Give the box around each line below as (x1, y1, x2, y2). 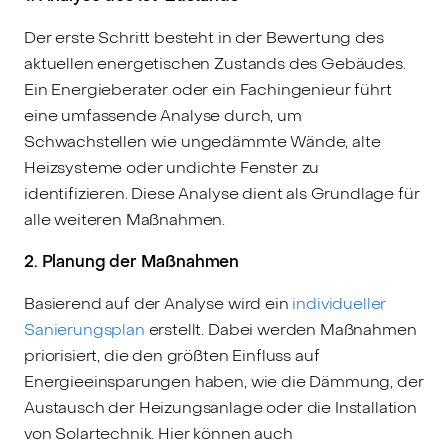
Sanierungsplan (24, 318, 145, 340)
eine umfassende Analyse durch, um (24, 104, 302, 126)
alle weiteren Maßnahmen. (24, 208, 226, 230)
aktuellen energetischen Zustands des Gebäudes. (24, 52, 406, 74)
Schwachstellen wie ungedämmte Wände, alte (24, 130, 381, 152)
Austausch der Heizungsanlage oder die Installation (24, 396, 417, 418)
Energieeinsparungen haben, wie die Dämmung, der (24, 370, 424, 392)
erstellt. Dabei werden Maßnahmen (144, 318, 417, 340)
